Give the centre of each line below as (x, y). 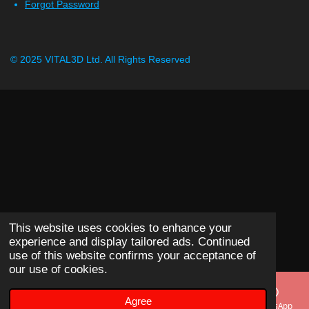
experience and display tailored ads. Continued (130, 242)
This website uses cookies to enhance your (121, 228)
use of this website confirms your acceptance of (133, 256)
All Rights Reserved (148, 60)
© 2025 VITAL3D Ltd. (58, 60)
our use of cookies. (59, 270)
